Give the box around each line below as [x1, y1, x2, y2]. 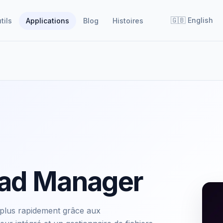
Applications [26, 16, 69, 25]
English [188, 16, 213, 24]
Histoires [112, 16, 143, 25]
